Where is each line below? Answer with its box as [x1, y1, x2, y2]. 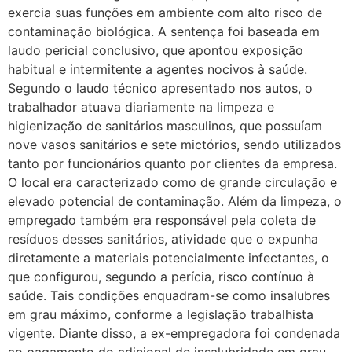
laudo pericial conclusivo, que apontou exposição [8, 42, 303, 58]
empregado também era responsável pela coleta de [8, 211, 316, 228]
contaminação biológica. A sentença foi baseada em [8, 23, 320, 39]
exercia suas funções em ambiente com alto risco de [8, 4, 322, 20]
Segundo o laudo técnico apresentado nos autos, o [8, 79, 313, 96]
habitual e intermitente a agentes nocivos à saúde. [8, 60, 307, 77]
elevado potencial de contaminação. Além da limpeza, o [8, 192, 342, 209]
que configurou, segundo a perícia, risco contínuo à [8, 268, 314, 284]
